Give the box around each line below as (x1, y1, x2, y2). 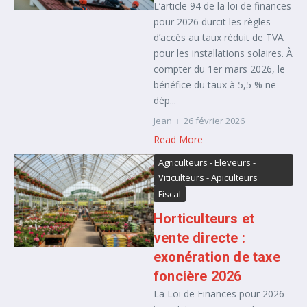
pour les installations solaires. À (153, 47, 293, 60)
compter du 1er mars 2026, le (153, 62, 285, 75)
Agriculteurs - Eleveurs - (158, 156, 256, 169)
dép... (153, 94, 176, 107)
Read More (153, 133, 203, 146)
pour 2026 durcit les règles (153, 15, 271, 28)
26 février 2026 (184, 114, 245, 127)
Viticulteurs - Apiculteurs (158, 171, 258, 184)
